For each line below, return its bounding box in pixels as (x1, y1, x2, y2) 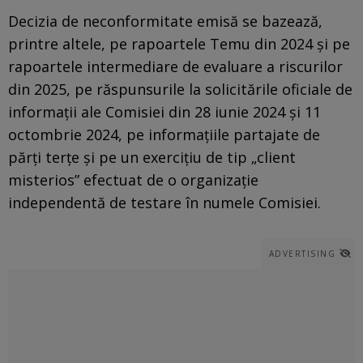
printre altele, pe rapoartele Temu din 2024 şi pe (8, 33, 350, 53)
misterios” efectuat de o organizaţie (8, 169, 258, 190)
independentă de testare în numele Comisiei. (8, 192, 321, 212)
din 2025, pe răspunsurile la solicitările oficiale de (8, 79, 352, 99)
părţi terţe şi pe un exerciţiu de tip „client (8, 147, 296, 167)
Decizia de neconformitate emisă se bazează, (8, 11, 322, 31)
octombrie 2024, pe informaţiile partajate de (8, 124, 320, 144)
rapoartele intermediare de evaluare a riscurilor (8, 56, 343, 76)
